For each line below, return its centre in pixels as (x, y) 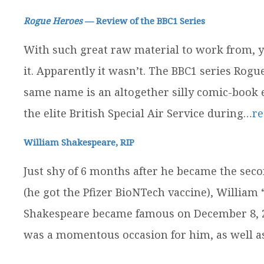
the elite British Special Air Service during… (138, 113)
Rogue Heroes (53, 21)
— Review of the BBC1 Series (143, 21)
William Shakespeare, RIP (79, 142)
